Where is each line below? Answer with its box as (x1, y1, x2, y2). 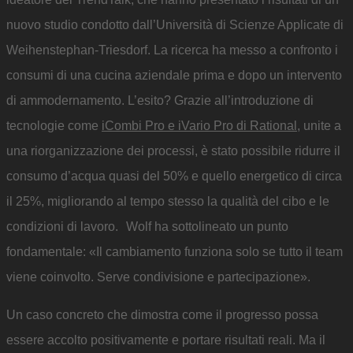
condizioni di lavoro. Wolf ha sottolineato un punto (6, 220, 288, 233)
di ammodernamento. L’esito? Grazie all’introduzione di (6, 94, 314, 107)
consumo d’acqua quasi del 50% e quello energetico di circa (6, 169, 342, 183)
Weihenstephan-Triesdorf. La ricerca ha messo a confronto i (6, 43, 338, 57)
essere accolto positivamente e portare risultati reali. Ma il (6, 333, 325, 347)
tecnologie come (6, 119, 102, 132)
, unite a (297, 119, 341, 132)
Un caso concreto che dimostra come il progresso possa (6, 308, 318, 321)
